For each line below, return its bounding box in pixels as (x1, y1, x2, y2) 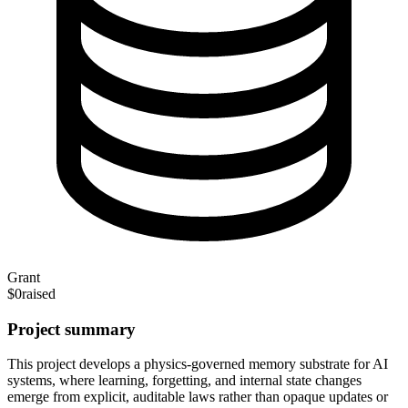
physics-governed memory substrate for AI (144, 356, 388, 372)
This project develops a (7, 356, 140, 372)
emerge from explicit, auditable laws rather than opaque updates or (7, 389, 388, 405)
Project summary (7, 319, 136, 339)
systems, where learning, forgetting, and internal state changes (7, 372, 362, 389)
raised (22, 285, 56, 301)
